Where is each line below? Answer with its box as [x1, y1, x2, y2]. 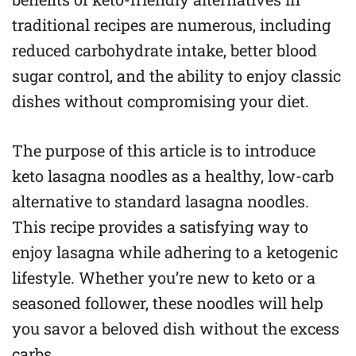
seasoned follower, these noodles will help [12, 292, 323, 313]
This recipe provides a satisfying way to [12, 216, 308, 237]
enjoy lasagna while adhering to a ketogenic [12, 242, 338, 262]
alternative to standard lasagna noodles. [12, 191, 309, 211]
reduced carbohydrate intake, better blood [12, 40, 317, 60]
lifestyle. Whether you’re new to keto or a [12, 267, 315, 288]
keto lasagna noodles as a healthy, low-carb [12, 165, 334, 186]
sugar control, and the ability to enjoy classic [12, 65, 341, 86]
